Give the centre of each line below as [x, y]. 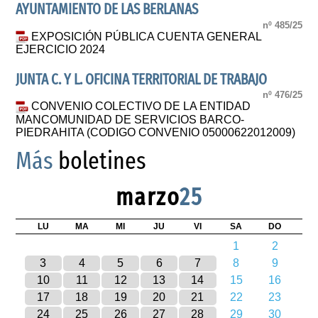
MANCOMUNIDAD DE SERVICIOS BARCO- [130, 119]
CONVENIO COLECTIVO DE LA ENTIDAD [141, 106]
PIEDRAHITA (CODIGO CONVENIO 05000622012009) [156, 132]
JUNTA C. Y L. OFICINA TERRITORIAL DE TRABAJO [142, 79]
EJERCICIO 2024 [61, 50]
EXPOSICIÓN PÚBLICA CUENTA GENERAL [147, 36]
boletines [100, 160]
